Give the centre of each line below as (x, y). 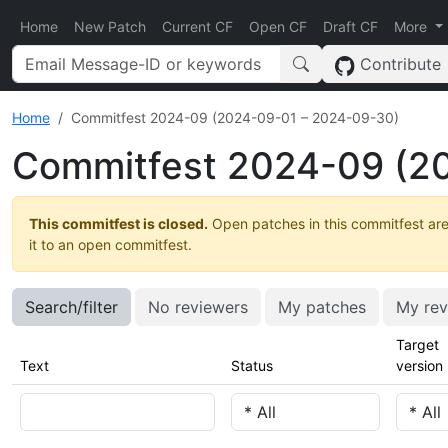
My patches (322, 307)
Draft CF (350, 26)
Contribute (398, 64)
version (419, 365)
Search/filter (71, 307)
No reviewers (198, 307)
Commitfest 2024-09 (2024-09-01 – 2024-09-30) (235, 117)
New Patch (110, 26)
